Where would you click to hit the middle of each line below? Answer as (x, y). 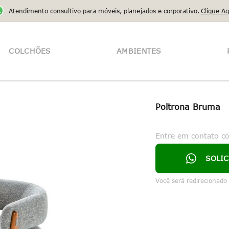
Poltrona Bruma (188, 107)
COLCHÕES (30, 51)
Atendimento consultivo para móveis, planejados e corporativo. (104, 11)
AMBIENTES (139, 51)
